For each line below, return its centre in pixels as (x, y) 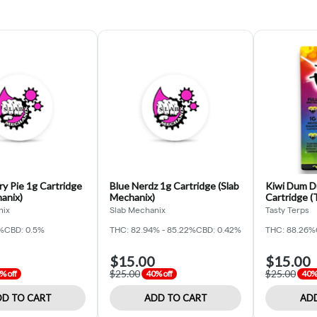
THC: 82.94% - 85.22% (153, 229)
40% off (159, 273)
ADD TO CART (175, 298)
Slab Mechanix (138, 209)
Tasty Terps (287, 209)
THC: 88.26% (290, 229)
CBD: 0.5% (24, 229)
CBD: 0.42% (219, 229)
